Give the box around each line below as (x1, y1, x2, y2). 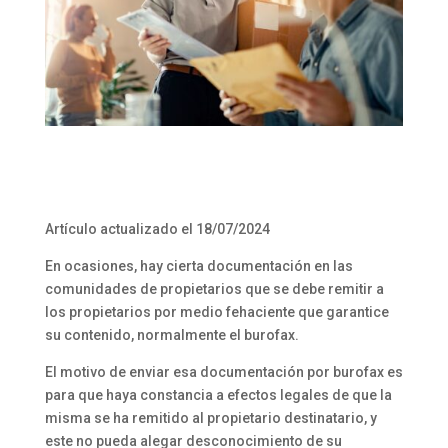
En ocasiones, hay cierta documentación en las (44, 257, 353, 274)
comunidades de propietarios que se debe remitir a (44, 280, 384, 297)
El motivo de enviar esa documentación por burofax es (44, 363, 403, 380)
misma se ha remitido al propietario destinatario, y (44, 409, 377, 426)
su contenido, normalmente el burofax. (44, 326, 299, 343)
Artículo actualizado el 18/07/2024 (44, 220, 270, 237)
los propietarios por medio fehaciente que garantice (44, 303, 389, 320)
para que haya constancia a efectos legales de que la (44, 386, 392, 403)
